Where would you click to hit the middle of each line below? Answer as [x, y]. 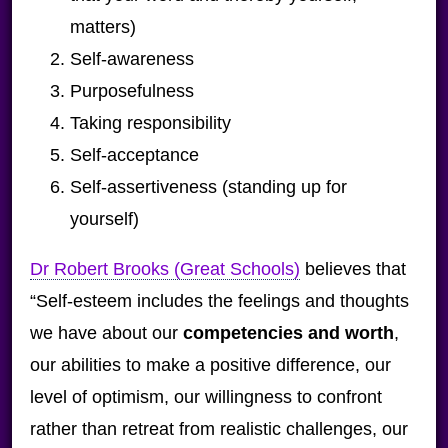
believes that [352, 269]
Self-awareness [131, 59]
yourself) [104, 219]
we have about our [106, 333]
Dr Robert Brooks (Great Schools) [164, 269]
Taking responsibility [150, 123]
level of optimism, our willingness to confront [205, 397]
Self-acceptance [134, 155]
